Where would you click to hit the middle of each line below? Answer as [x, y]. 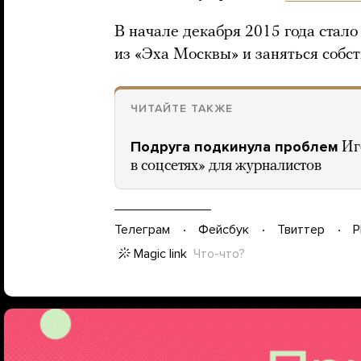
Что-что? [219, 253]
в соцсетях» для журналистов [226, 166]
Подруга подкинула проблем [234, 146]
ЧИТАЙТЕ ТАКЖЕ [182, 108]
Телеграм [142, 230]
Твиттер [301, 230]
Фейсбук [224, 230]
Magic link [160, 253]
